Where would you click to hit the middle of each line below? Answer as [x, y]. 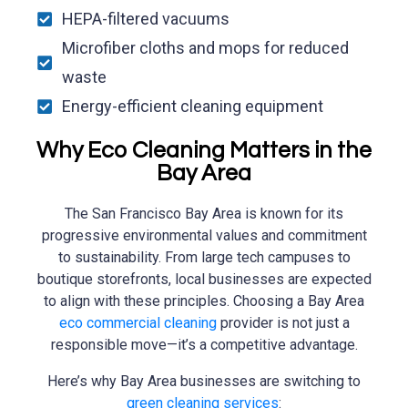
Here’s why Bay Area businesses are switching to [204, 382]
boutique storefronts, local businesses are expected [204, 280]
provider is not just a [283, 323]
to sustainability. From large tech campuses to [204, 258]
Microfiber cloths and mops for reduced [205, 48]
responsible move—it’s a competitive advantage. [204, 345]
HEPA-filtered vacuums [145, 19]
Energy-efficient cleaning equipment [192, 107]
